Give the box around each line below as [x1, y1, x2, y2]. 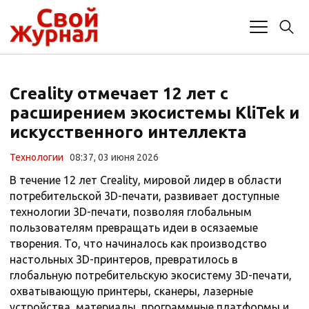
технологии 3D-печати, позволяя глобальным [10, 206, 252, 219]
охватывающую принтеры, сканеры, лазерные [10, 285, 253, 298]
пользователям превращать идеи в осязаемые [10, 221, 258, 235]
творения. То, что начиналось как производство [10, 237, 267, 250]
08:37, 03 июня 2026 [69, 152, 159, 163]
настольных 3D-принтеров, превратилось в [10, 253, 238, 266]
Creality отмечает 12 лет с [10, 84, 228, 103]
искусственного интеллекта [10, 123, 247, 142]
